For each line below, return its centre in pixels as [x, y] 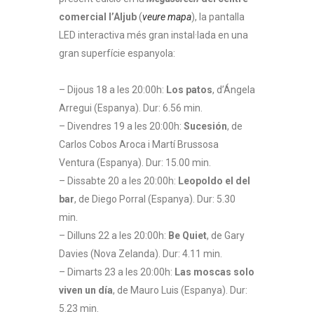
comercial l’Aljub [99, 16]
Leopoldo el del [214, 180]
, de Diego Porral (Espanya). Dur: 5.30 [155, 199]
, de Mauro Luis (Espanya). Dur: [180, 290]
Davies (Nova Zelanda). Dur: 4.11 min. [141, 253]
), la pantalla [218, 16]
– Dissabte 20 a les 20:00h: [118, 180]
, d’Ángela [234, 89]
